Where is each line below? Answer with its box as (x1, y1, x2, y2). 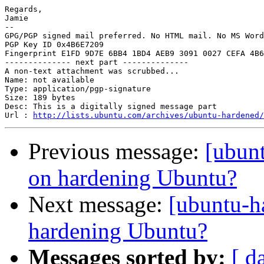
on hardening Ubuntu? (28, 165, 237, 191)
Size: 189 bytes (5, 93, 75, 103)
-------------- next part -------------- (5, 58, 189, 67)
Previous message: (28, 138, 205, 164)
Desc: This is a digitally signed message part (5, 102, 217, 111)
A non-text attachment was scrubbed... (5, 67, 179, 76)
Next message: (28, 192, 169, 217)
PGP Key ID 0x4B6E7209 (5, 40, 104, 49)
